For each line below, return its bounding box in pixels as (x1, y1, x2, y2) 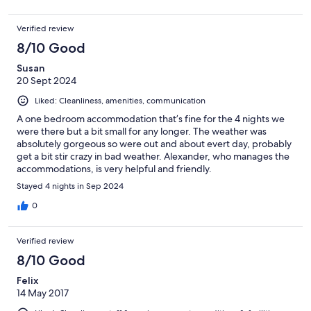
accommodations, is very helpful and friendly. (17, 162, 212, 175)
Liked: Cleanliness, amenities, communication (35, 94, 205, 106)
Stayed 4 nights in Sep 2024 (17, 180, 124, 192)
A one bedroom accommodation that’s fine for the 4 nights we (17, 112, 285, 125)
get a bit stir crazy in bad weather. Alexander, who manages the (17, 149, 289, 162)
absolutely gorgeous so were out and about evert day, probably (17, 137, 292, 150)
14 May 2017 (17, 286, 69, 299)
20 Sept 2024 (17, 74, 76, 87)
